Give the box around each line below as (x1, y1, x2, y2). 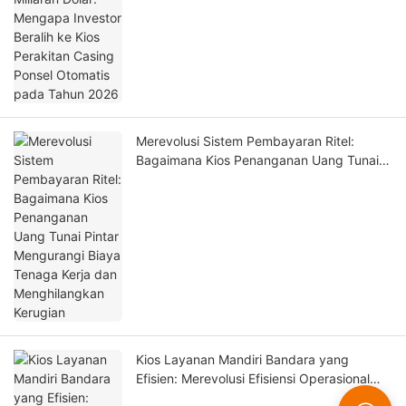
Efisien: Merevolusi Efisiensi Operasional (136, 371, 370, 387)
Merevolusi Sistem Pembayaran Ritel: (136, 133, 354, 150)
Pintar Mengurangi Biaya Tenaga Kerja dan (136, 171, 388, 188)
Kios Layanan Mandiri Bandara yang (136, 352, 349, 368)
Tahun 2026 (136, 10, 207, 26)
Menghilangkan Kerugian (136, 190, 282, 207)
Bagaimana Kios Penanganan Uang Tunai (136, 152, 379, 169)
